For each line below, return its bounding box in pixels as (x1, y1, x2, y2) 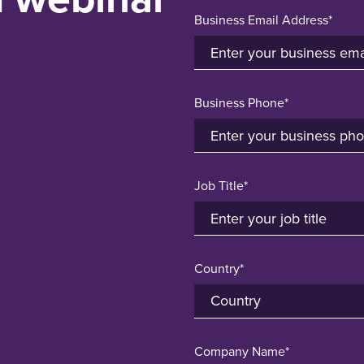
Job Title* (194, 176, 248, 196)
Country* (194, 259, 244, 279)
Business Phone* (194, 93, 288, 113)
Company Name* (194, 342, 289, 362)
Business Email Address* (194, 11, 332, 30)
